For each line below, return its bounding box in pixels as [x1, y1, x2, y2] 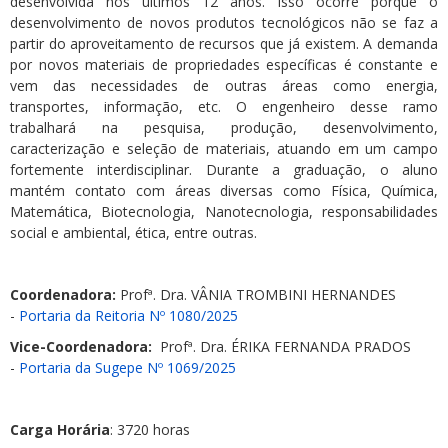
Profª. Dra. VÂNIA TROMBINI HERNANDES [120, 285, 396, 304]
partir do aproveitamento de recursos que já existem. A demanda [10, 34, 438, 53]
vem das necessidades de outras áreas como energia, [10, 76, 438, 95]
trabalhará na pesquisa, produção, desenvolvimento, [10, 118, 438, 137]
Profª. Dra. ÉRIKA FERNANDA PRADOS [152, 337, 411, 356]
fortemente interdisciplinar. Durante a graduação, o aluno [10, 160, 438, 179]
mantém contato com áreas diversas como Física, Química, [10, 181, 438, 200]
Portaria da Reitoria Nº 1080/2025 [19, 306, 238, 325]
